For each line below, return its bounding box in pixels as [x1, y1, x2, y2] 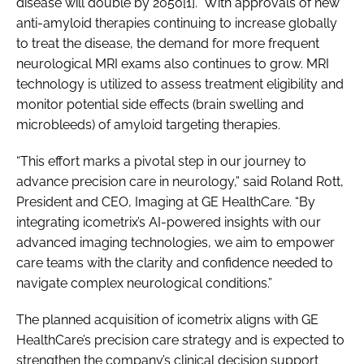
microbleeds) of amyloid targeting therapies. [16, 116, 280, 132]
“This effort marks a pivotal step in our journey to [16, 153, 306, 169]
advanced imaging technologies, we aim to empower [16, 234, 335, 250]
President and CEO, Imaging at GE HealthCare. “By [16, 193, 315, 210]
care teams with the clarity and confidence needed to [16, 254, 333, 271]
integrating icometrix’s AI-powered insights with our [16, 214, 321, 230]
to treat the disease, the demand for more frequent [16, 35, 319, 51]
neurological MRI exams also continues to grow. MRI [16, 55, 329, 71]
